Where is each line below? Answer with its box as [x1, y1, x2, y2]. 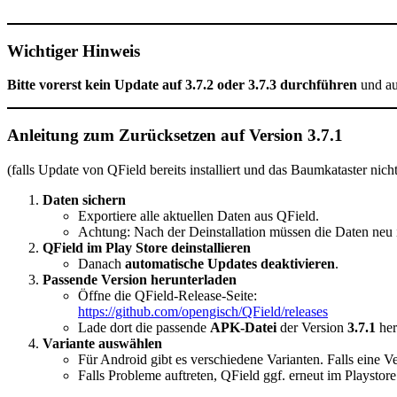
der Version [276, 319, 347, 335]
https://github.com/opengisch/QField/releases [78, 303, 328, 319]
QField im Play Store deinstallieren [43, 239, 251, 255]
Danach [78, 255, 125, 271]
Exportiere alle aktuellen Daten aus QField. [78, 207, 319, 223]
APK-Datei [210, 319, 276, 335]
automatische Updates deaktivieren [125, 255, 335, 271]
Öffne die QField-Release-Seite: [78, 287, 257, 303]
